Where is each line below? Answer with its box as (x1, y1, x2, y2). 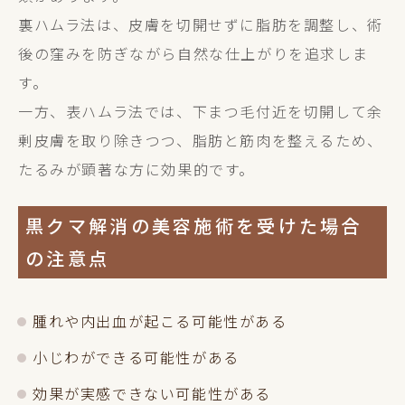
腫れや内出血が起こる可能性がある (33, 310, 287, 332)
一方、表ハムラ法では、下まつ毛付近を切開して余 (18, 100, 383, 122)
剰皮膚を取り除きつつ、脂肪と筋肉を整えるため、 (18, 129, 383, 151)
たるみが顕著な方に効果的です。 (18, 158, 256, 180)
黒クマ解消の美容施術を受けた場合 (25, 212, 363, 239)
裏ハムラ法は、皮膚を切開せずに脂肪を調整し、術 (18, 14, 383, 35)
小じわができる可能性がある (33, 346, 240, 368)
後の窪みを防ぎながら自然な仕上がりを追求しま (18, 42, 369, 64)
